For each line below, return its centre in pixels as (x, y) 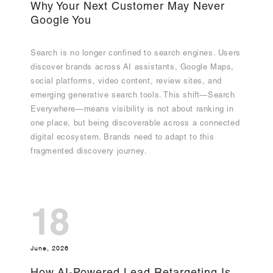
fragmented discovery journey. (89, 152)
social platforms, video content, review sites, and (126, 82)
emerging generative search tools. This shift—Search (133, 96)
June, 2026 (50, 248)
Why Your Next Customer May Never (128, 8)
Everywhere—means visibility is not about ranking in (132, 110)
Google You (61, 22)
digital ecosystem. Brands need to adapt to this (122, 138)
